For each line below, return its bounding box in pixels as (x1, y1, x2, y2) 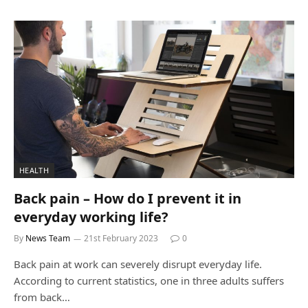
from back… (14, 290, 70, 304)
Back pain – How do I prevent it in (14, 189, 241, 208)
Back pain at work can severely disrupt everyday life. (14, 257, 262, 271)
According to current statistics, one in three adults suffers (14, 274, 284, 287)
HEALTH (19, 165, 49, 175)
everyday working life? (14, 208, 168, 226)
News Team (25, 232, 70, 244)
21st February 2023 (84, 232, 158, 244)
